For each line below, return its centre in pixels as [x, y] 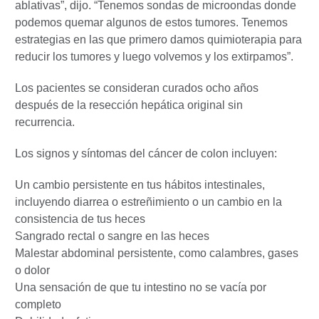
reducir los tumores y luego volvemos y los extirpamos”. [154, 56]
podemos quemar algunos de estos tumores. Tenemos [151, 22]
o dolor [32, 270]
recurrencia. [45, 122]
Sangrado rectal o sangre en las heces [112, 236]
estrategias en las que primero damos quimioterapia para [158, 39]
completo [38, 304]
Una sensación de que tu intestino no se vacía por [141, 287]
